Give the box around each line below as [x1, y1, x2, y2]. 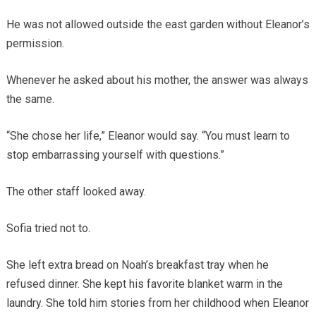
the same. [6, 92, 54, 106]
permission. [6, 36, 64, 50]
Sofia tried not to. [6, 221, 90, 235]
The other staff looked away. [6, 184, 146, 198]
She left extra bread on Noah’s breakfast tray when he [6, 257, 269, 272]
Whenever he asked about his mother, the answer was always [6, 73, 308, 87]
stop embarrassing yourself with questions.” [6, 147, 224, 162]
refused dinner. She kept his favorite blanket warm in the [6, 276, 283, 291]
